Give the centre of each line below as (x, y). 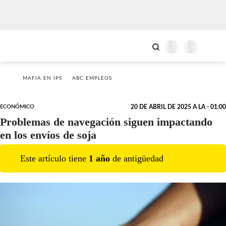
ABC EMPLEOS (92, 78)
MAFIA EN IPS (42, 78)
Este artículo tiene (54, 158)
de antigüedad (137, 158)
